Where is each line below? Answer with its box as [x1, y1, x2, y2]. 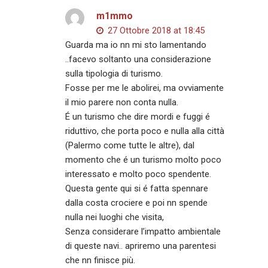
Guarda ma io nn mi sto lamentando [65, 39, 207, 50]
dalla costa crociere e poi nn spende [65, 197, 208, 208]
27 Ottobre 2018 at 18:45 [105, 25, 205, 36]
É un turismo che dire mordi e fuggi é [65, 111, 211, 122]
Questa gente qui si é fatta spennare [65, 182, 209, 194]
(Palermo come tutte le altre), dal [65, 139, 195, 151]
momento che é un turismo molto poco [65, 154, 222, 165]
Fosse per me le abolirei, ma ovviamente [65, 82, 224, 93]
